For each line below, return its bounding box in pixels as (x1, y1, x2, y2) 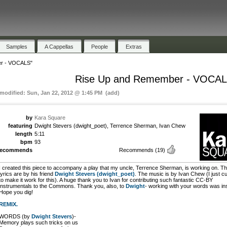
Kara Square (34, 114, 65, 121)
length (15, 130, 32, 137)
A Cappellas (45, 43, 74, 50)
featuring (8, 122, 32, 129)
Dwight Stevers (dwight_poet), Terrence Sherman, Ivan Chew (34, 122, 185, 129)
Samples (6, 43, 27, 50)
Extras (125, 43, 142, 50)
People (91, 43, 108, 50)
